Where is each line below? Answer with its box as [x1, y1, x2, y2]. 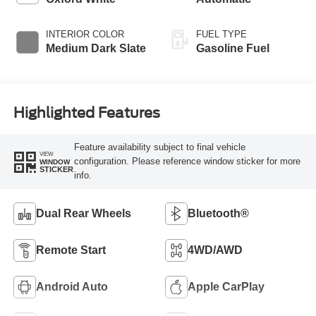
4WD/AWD [188, 243, 243, 256]
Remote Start [35, 243, 106, 256]
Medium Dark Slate [45, 42, 146, 54]
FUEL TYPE [196, 28, 247, 39]
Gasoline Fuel [196, 42, 269, 54]
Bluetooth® [188, 207, 249, 219]
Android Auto [35, 280, 108, 293]
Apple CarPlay [188, 280, 265, 293]
